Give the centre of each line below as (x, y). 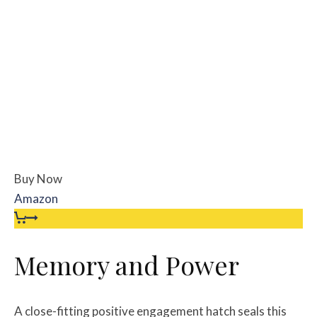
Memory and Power (127, 264)
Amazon (36, 198)
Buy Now (38, 178)
